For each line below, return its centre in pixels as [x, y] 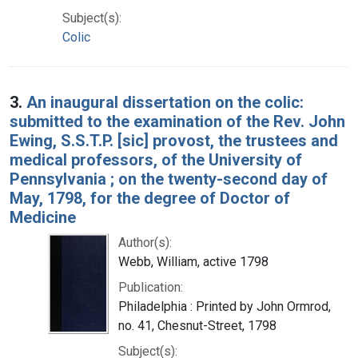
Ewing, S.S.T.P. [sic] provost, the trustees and [174, 140]
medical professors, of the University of [156, 159]
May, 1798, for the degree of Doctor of [150, 198]
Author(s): [145, 242]
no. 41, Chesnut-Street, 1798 [197, 325]
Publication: [151, 287]
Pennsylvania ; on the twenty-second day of [169, 179]
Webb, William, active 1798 [193, 261]
